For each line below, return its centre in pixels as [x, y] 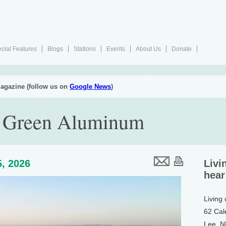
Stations [85, 49]
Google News [90, 87]
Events [116, 49]
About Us [148, 49]
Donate [182, 49]
